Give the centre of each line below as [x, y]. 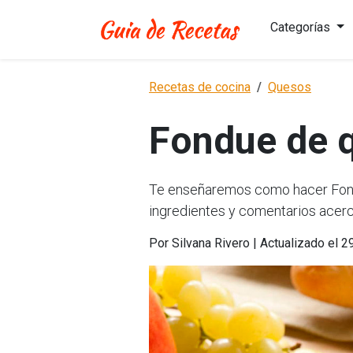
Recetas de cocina [200, 87]
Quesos [290, 87]
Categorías [302, 27]
